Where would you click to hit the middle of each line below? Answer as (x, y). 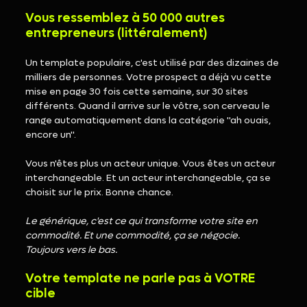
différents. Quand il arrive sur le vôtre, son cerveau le (149, 106)
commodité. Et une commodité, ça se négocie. (134, 236)
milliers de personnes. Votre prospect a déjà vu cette (150, 77)
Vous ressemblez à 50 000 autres (127, 19)
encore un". (51, 135)
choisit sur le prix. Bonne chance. (100, 193)
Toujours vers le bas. (72, 250)
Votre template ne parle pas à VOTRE (142, 279)
